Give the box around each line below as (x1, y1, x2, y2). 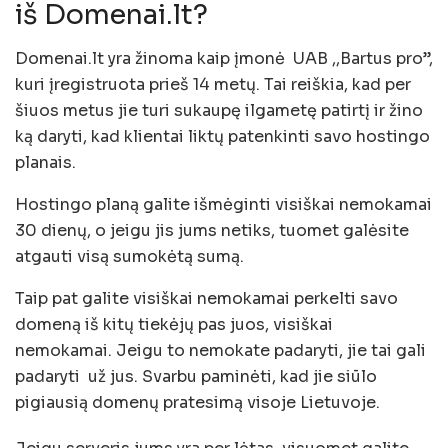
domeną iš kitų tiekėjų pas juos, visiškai (15, 314, 333, 336)
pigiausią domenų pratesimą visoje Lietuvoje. (15, 392, 380, 414)
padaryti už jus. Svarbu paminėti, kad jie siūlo (15, 366, 377, 388)
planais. (15, 152, 76, 174)
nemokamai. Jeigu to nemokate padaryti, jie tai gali (15, 340, 426, 362)
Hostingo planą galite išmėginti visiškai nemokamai (15, 194, 432, 216)
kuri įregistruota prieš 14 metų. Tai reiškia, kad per (15, 74, 411, 96)
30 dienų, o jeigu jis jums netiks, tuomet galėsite (15, 220, 409, 242)
